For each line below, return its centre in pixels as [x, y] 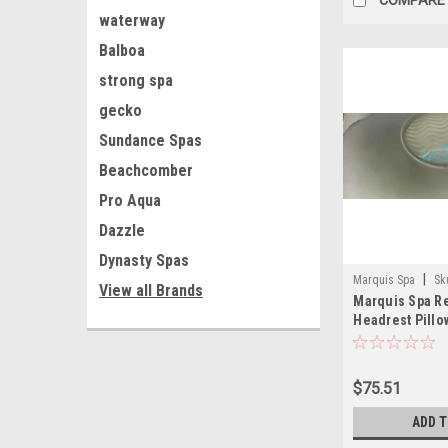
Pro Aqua [130, 200]
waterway [132, 20]
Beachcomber [146, 170]
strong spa [136, 80]
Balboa [122, 50]
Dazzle [122, 230]
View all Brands [151, 290]
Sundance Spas [150, 140]
